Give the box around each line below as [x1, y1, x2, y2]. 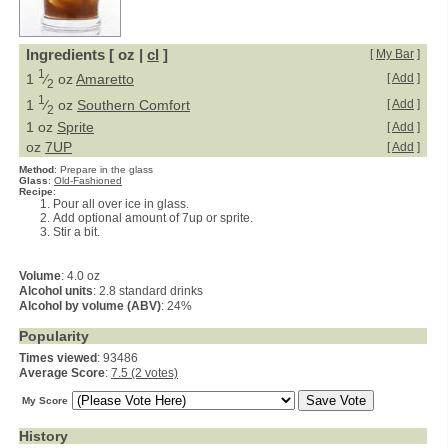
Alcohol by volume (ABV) [19, 299, 161, 313]
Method [19, 164, 54, 175]
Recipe [19, 186, 53, 197]
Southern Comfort [77, 96, 190, 113]
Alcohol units [19, 284, 93, 298]
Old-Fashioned [54, 175, 122, 186]
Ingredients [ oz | [26, 46, 147, 63]
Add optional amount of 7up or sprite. [53, 211, 253, 225]
